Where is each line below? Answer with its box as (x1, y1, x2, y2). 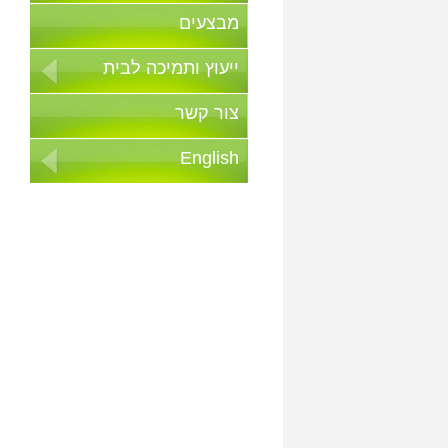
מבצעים (179, 13, 239, 34)
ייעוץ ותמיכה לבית (103, 58, 239, 79)
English (180, 148, 239, 169)
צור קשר (175, 103, 239, 124)
